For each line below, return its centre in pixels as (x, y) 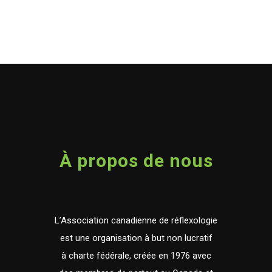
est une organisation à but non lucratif (136, 238)
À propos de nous (136, 161)
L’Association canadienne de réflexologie (136, 220)
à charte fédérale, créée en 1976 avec (136, 256)
